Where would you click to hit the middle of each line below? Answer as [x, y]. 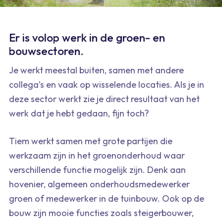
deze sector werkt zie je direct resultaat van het [104, 99]
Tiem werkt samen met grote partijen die [91, 141]
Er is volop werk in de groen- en [87, 37]
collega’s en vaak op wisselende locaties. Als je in [107, 85]
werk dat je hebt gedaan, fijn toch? [79, 113]
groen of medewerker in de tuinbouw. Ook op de [107, 199]
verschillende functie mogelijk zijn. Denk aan [97, 170]
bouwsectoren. [46, 51]
